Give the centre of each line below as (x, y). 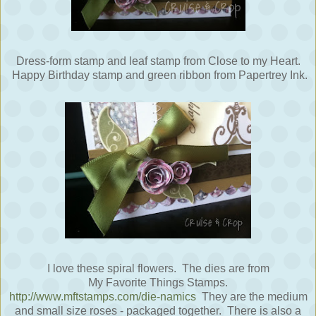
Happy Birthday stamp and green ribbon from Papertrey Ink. (158, 75)
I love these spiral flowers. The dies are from (158, 268)
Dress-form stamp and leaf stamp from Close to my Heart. (158, 61)
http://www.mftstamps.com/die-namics (102, 296)
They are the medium (251, 296)
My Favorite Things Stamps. (158, 282)
